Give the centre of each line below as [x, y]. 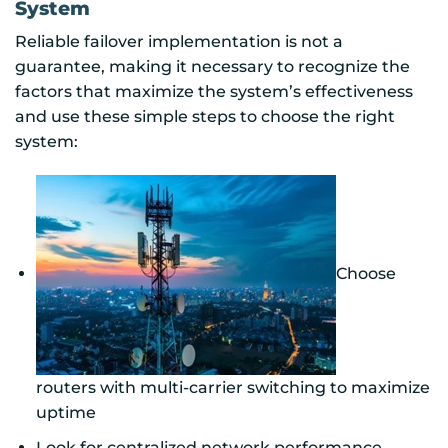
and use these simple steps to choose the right [205, 117]
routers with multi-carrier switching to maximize [232, 388]
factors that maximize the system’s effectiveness [214, 92]
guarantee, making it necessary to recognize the [212, 67]
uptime [65, 413]
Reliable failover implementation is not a [179, 42]
